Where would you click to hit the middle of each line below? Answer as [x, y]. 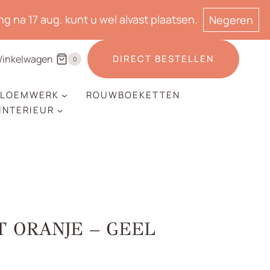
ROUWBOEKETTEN [133, 95]
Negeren [231, 20]
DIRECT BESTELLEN [163, 59]
